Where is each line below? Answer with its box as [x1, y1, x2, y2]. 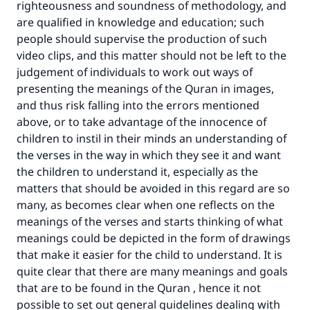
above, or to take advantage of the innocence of [17, 114, 266, 129]
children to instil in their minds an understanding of [17, 131, 286, 146]
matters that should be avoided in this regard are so [17, 181, 290, 196]
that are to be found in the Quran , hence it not [17, 280, 261, 295]
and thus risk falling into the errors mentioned [17, 98, 259, 113]
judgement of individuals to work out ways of [17, 64, 253, 80]
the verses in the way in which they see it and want [17, 147, 281, 163]
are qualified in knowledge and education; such [17, 15, 264, 30]
